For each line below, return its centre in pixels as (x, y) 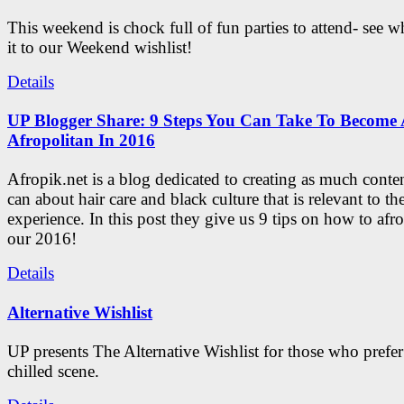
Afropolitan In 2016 (81, 140)
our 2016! (42, 239)
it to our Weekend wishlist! (100, 47)
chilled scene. (53, 371)
